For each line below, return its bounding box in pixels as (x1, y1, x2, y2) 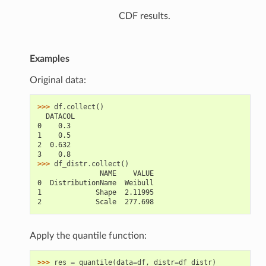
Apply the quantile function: (29, 230, 147, 240)
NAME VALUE (37, 169, 154, 178)
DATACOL (37, 112, 75, 121)
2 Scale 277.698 (37, 197, 154, 206)
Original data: (29, 75, 86, 85)
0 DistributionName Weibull (37, 178, 154, 187)
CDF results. (118, 11, 170, 21)
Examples (29, 53, 69, 64)
